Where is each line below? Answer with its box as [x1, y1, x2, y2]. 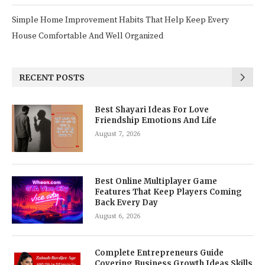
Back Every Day [95, 198, 158, 208]
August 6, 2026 [95, 212, 140, 221]
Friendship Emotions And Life [95, 115, 216, 125]
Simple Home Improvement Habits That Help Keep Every [12, 15, 229, 25]
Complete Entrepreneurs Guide [95, 248, 224, 258]
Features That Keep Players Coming [95, 187, 242, 197]
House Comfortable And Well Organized [12, 31, 163, 41]
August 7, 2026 [95, 130, 140, 138]
